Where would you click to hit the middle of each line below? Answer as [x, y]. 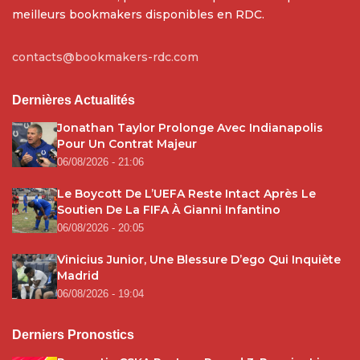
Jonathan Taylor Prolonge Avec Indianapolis [190, 128]
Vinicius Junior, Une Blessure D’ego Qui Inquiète [199, 260]
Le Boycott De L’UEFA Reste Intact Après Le [186, 194]
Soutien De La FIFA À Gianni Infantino [169, 210]
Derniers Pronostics [73, 335]
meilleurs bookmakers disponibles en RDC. [138, 15]
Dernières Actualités [74, 100]
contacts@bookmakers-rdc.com [105, 57]
